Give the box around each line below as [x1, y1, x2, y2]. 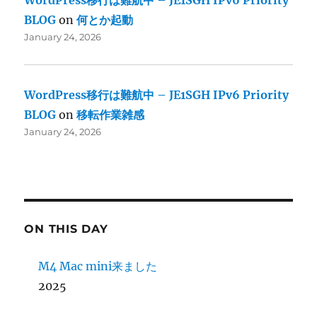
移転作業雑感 [76, 108, 145, 122]
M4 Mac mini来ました [38, 259, 158, 274]
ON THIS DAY [24, 222, 108, 236]
